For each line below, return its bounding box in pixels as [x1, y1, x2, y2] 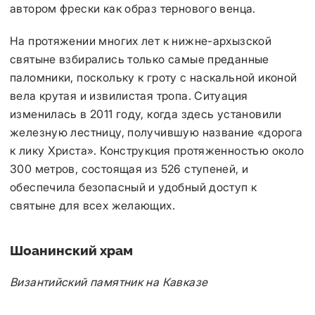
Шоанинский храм [10, 243, 133, 258]
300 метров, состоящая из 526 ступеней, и [10, 162, 249, 176]
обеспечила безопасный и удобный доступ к [10, 180, 257, 194]
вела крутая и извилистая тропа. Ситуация [10, 89, 248, 103]
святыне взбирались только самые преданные [10, 52, 269, 66]
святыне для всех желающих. [10, 198, 175, 212]
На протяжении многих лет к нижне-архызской [10, 34, 272, 48]
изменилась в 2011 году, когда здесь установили [10, 107, 282, 121]
